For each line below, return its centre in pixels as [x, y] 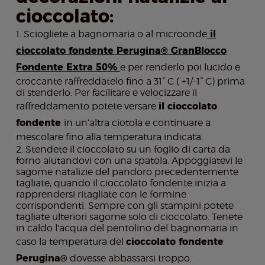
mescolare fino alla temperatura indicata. [109, 137]
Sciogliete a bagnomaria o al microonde [115, 34]
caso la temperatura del [71, 242]
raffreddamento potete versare [87, 106]
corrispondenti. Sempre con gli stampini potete [125, 206]
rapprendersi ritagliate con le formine [101, 195]
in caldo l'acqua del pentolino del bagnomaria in [127, 228]
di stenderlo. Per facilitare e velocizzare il [106, 93]
